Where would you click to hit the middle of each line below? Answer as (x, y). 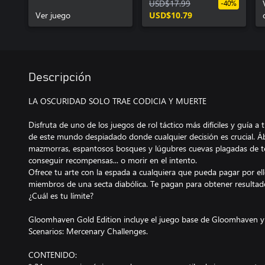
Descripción (60, 77)
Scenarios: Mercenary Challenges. (88, 231)
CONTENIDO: (53, 255)
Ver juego (53, 15)
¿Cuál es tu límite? (61, 195)
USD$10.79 (171, 15)
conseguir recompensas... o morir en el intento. (113, 160)
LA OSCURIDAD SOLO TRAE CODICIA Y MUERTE (117, 101)
